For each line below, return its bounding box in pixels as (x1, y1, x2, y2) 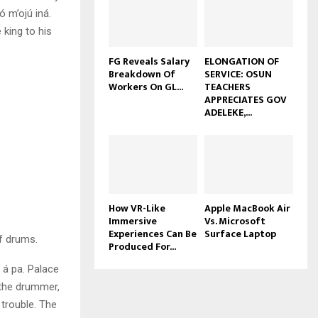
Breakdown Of (109, 65, 175, 82)
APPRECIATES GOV (204, 91, 287, 108)
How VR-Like (109, 199, 165, 216)
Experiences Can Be (109, 225, 197, 242)
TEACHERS (204, 78, 251, 95)
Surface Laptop (204, 225, 276, 242)
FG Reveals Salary (109, 53, 190, 70)
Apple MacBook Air (204, 199, 290, 216)
